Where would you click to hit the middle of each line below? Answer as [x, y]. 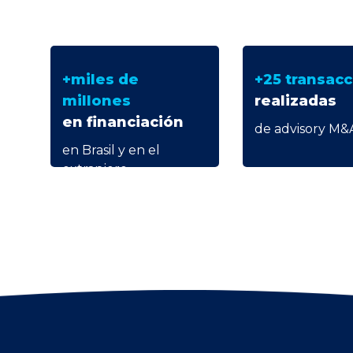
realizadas [295, 101]
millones [97, 101]
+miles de [100, 80]
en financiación [123, 123]
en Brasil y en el [111, 150]
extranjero [95, 169]
